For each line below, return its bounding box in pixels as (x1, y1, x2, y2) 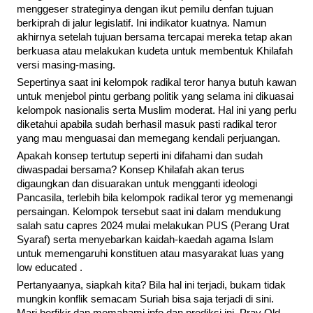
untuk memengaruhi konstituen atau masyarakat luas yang (17, 248, 284, 260)
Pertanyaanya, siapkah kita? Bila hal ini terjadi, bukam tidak (17, 279, 286, 291)
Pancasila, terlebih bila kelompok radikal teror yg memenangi (17, 192, 293, 204)
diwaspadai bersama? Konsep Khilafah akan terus (17, 164, 245, 176)
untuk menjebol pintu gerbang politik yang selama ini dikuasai (17, 91, 293, 103)
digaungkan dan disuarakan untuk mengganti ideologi (17, 178, 257, 190)
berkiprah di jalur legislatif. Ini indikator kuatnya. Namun (17, 17, 266, 29)
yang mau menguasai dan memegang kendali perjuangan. (17, 133, 280, 145)
